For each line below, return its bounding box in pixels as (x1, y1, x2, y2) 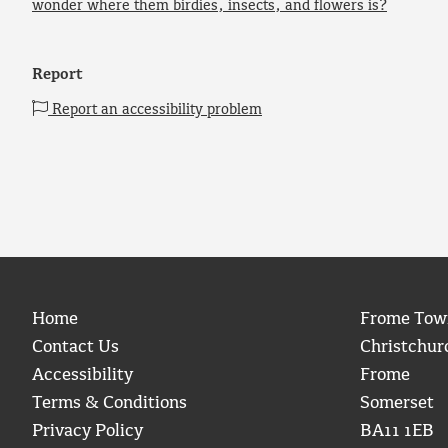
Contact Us (32, 337, 119, 357)
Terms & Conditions (32, 393, 187, 413)
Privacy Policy (32, 421, 143, 441)
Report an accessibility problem (48, 101, 262, 118)
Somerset (359, 393, 434, 413)
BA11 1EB (359, 421, 434, 441)
